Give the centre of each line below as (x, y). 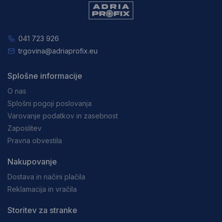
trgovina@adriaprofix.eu (58, 51)
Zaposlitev (25, 128)
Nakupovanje (32, 162)
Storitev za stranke (42, 210)
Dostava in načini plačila (46, 177)
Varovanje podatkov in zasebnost (63, 116)
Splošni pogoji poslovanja (50, 104)
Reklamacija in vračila (42, 189)
